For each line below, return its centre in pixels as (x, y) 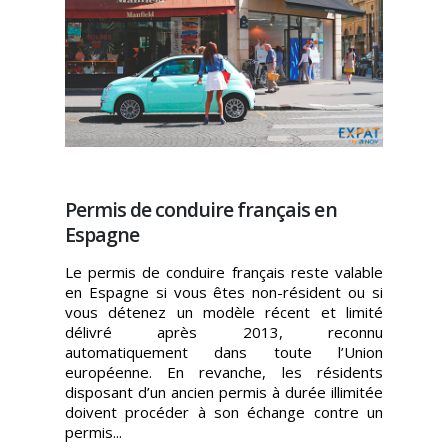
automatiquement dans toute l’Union (224, 351)
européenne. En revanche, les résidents (224, 371)
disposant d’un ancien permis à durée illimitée (224, 391)
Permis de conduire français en (200, 210)
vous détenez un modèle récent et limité (224, 311)
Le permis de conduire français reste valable (224, 271)
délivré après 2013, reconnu (224, 331)
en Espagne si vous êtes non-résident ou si (224, 291)
